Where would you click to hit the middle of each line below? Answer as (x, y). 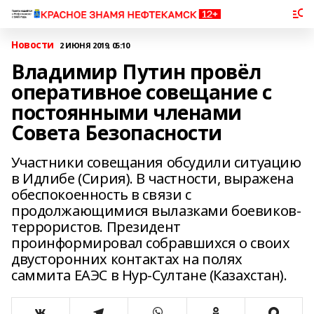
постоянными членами (127, 112)
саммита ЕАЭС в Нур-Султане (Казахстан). (149, 275)
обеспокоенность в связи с (101, 194)
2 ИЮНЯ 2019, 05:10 (95, 45)
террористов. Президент (96, 227)
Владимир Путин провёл (136, 71)
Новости (33, 45)
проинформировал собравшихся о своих (151, 243)
